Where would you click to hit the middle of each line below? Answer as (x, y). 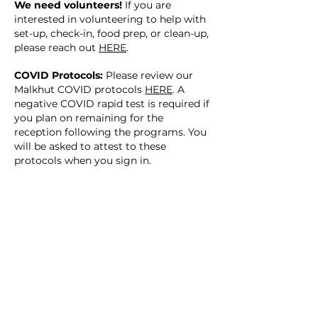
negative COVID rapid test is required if (112, 104)
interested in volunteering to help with (110, 19)
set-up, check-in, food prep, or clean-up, (111, 33)
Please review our (148, 75)
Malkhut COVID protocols (79, 89)
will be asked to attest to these (90, 146)
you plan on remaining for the (89, 118)
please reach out (56, 48)
